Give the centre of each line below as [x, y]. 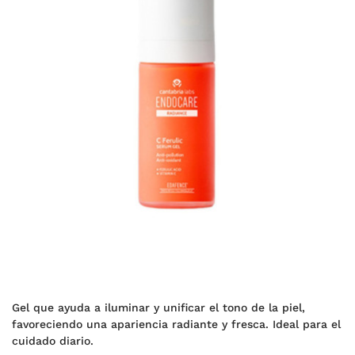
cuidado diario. [53, 341]
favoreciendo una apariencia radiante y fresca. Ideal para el [176, 324]
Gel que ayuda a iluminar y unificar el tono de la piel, [158, 307]
